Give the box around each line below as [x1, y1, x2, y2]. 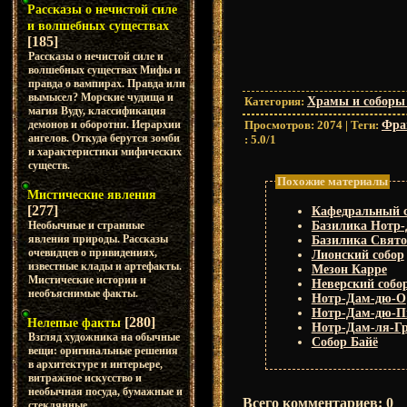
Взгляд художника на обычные [28, 331, 180, 343]
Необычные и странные [28, 219, 144, 232]
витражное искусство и [28, 372, 142, 384]
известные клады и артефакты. [28, 260, 182, 273]
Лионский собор [311, 248, 404, 263]
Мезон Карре [311, 263, 387, 277]
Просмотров [244, 117, 311, 132]
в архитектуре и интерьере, [28, 358, 163, 371]
